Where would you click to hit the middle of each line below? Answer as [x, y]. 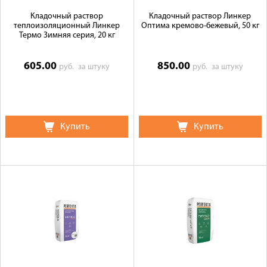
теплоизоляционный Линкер [67, 26]
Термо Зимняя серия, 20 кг [67, 35]
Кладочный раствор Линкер [200, 16]
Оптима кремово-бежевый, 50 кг [200, 26]
